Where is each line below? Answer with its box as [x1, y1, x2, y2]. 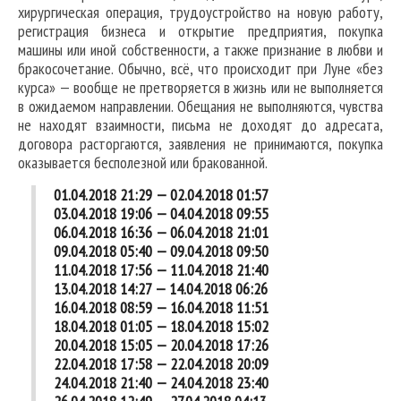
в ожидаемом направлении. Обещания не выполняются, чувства [18, 96, 383, 117]
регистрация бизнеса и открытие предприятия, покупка [18, 21, 383, 42]
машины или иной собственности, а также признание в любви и [18, 39, 383, 61]
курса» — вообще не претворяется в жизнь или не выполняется [18, 77, 383, 98]
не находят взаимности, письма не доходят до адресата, [18, 115, 383, 136]
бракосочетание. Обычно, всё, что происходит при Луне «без [18, 58, 383, 80]
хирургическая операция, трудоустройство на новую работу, [18, 2, 383, 23]
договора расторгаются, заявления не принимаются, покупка [18, 133, 383, 155]
